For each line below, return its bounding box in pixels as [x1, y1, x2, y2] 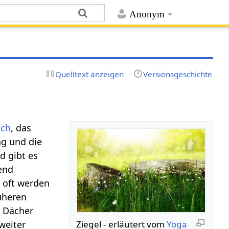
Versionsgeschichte [143, 68, 212, 79]
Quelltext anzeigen [55, 68, 124, 79]
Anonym [129, 9, 165, 20]
